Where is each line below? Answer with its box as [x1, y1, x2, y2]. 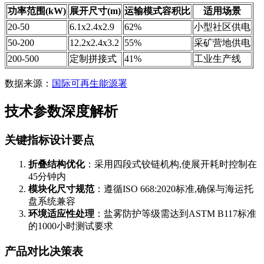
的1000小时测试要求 [28, 221, 113, 232]
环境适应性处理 [28, 209, 94, 219]
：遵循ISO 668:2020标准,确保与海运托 [94, 184, 253, 194]
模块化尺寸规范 [28, 184, 94, 194]
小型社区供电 [194, 21, 250, 32]
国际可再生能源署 [52, 78, 127, 88]
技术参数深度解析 [5, 103, 118, 119]
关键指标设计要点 [5, 133, 94, 146]
